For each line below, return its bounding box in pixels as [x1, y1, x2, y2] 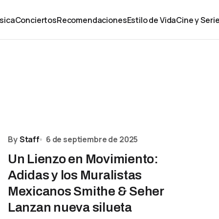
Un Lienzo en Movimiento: [8, 152, 158, 166]
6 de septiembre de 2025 [45, 134, 138, 145]
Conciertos [15, 14, 57, 25]
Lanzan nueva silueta [8, 200, 132, 214]
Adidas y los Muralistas [8, 168, 142, 182]
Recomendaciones [56, 14, 127, 25]
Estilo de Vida [127, 14, 176, 25]
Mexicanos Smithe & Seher [8, 184, 164, 198]
